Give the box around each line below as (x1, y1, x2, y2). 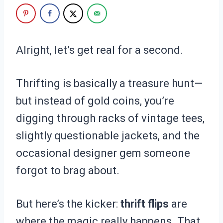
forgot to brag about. (16, 164, 119, 177)
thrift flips (120, 198, 169, 211)
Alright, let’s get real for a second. (16, 44, 183, 57)
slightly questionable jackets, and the (16, 129, 200, 142)
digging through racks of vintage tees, (16, 112, 205, 125)
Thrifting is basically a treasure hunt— (16, 77, 203, 90)
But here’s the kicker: (16, 198, 120, 211)
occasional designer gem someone (16, 147, 190, 160)
